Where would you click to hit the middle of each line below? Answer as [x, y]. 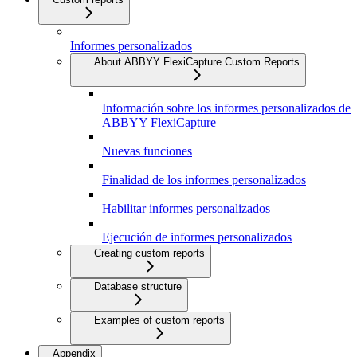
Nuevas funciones [147, 151]
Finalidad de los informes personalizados [204, 180]
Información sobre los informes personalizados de [226, 108]
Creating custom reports [149, 253]
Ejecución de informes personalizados [197, 237]
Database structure [138, 287]
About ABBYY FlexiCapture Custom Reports [197, 62]
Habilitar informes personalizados [186, 209]
